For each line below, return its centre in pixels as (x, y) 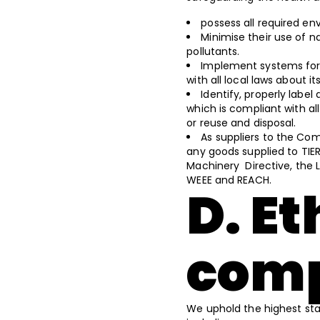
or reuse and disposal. (243, 123)
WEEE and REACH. (230, 180)
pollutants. (216, 51)
